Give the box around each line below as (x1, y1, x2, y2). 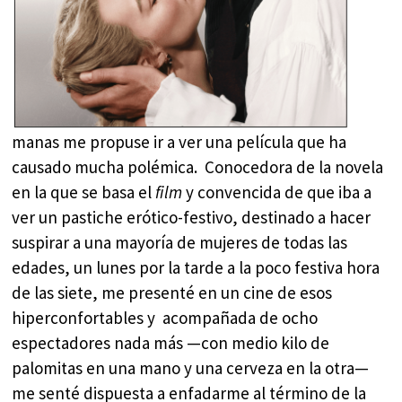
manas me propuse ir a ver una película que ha (12, 131, 347, 153)
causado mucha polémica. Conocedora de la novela (12, 156, 384, 179)
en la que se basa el (12, 181, 156, 204)
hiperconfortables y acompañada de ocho (12, 307, 319, 329)
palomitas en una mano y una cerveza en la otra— (12, 357, 370, 380)
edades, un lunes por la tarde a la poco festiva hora (12, 257, 380, 279)
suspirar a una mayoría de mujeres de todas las (12, 232, 348, 254)
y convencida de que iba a (182, 181, 372, 204)
